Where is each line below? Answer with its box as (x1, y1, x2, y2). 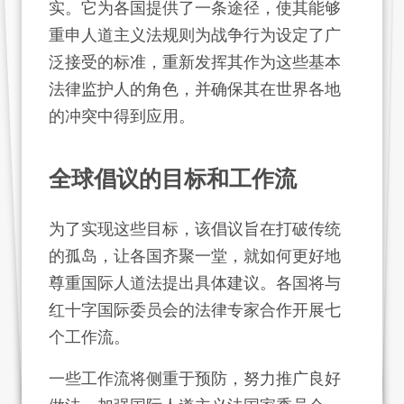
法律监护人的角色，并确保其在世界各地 (49, 79, 341, 98)
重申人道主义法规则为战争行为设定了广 (49, 25, 341, 44)
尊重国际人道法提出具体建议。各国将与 (49, 273, 341, 292)
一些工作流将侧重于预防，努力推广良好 (49, 369, 341, 388)
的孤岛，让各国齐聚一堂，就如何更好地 (49, 246, 341, 265)
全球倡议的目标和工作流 (49, 166, 297, 192)
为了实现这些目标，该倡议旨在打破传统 (49, 219, 341, 238)
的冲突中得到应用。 (49, 106, 195, 125)
